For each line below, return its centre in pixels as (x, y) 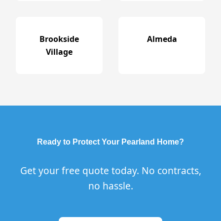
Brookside (59, 39)
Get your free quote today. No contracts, (110, 170)
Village (59, 52)
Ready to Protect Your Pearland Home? (110, 142)
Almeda (162, 39)
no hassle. (110, 186)
